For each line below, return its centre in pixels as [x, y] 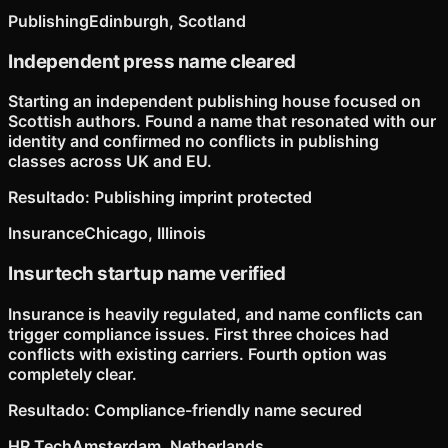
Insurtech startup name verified [147, 274]
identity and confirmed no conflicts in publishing [193, 141]
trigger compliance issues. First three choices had [198, 333]
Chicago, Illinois [145, 233]
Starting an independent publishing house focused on [214, 101]
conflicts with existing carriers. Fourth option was [197, 353]
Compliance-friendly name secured [228, 409]
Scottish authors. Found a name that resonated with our [222, 121]
